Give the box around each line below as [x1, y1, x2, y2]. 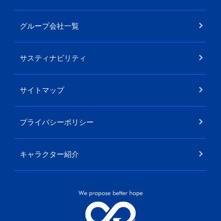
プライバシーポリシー [20, 118, 94, 126]
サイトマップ [20, 86, 64, 94]
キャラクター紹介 [20, 150, 79, 158]
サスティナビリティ [20, 54, 86, 62]
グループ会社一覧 [20, 22, 79, 30]
